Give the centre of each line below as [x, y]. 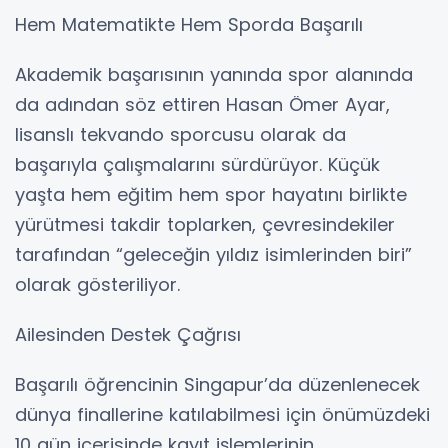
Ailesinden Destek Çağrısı [128, 335]
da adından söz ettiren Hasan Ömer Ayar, [202, 105]
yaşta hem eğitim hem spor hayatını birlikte [211, 195]
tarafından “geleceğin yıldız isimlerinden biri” [213, 255]
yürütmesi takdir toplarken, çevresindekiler [205, 225]
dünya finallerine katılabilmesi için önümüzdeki [222, 415]
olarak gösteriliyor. [97, 285]
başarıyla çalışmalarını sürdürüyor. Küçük [197, 165]
